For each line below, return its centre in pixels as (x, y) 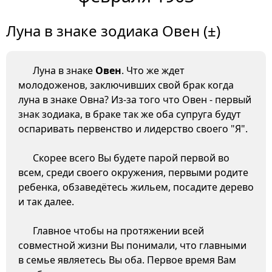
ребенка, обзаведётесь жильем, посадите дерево (136, 187)
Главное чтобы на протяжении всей (118, 231)
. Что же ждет (153, 71)
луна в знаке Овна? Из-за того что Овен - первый (135, 100)
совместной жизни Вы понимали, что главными (132, 246)
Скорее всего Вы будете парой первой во (131, 158)
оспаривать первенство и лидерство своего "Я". (133, 129)
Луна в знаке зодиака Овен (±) (113, 31)
